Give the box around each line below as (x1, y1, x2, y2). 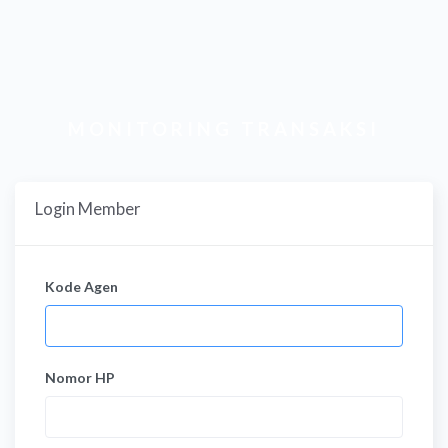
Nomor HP (45, 369, 115, 387)
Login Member (35, 199, 141, 219)
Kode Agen (45, 278, 118, 295)
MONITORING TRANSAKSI (68, 118, 380, 140)
